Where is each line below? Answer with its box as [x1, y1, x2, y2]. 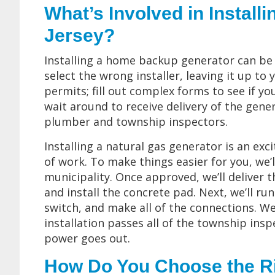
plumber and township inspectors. [44, 114, 228, 129]
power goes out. [44, 231, 130, 246]
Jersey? [44, 25, 115, 45]
